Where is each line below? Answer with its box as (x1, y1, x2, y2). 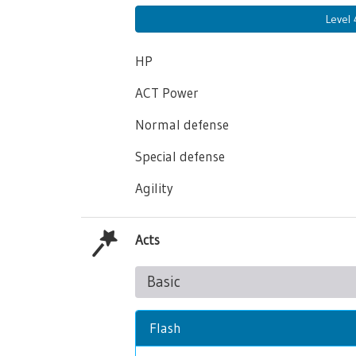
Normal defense (135, 116, 229, 133)
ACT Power (135, 84, 199, 101)
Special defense (135, 148, 225, 164)
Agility (135, 180, 173, 196)
